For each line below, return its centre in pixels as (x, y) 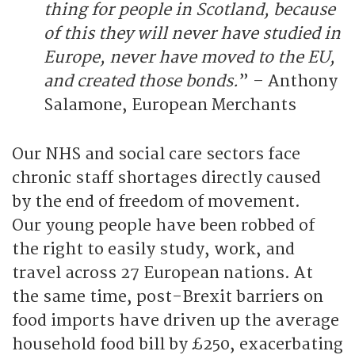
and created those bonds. (141, 81)
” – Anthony (288, 81)
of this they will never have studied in (192, 33)
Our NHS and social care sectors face (156, 154)
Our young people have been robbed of (163, 225)
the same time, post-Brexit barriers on (168, 296)
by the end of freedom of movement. (156, 201)
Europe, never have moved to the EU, (189, 57)
